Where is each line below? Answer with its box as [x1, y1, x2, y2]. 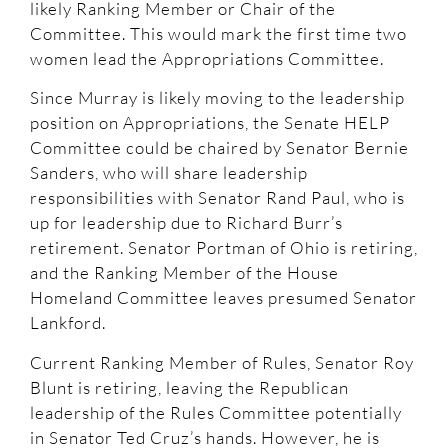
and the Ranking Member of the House [30, 262, 339, 284]
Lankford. [30, 312, 106, 334]
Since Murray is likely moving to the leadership [30, 87, 405, 109]
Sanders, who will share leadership [30, 162, 308, 184]
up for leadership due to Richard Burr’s [30, 212, 343, 234]
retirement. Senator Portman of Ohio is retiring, [30, 237, 418, 259]
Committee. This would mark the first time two [30, 22, 407, 44]
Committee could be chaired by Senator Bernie [30, 137, 409, 159]
